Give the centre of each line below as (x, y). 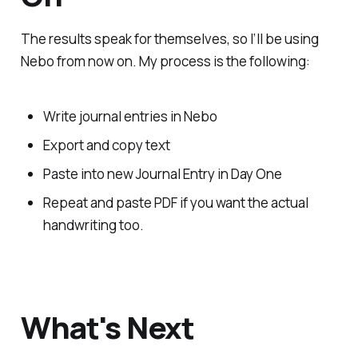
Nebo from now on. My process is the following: (165, 62)
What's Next (107, 326)
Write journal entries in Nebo (130, 116)
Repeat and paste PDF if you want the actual (175, 202)
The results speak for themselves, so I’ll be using (169, 39)
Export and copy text (106, 145)
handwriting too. (93, 225)
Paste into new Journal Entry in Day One (162, 173)
